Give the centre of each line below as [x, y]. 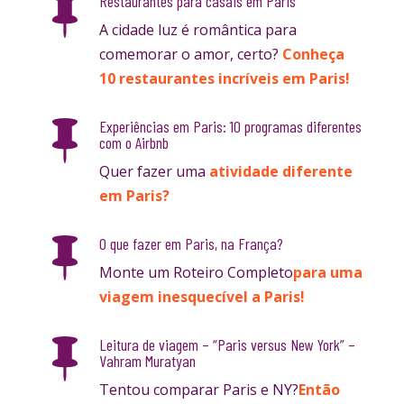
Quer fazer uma [154, 171]
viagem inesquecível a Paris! [202, 296]
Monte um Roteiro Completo [196, 272]
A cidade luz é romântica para [197, 29]
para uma [327, 272]
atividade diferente [280, 171]
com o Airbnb [133, 142]
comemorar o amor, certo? [190, 54]
